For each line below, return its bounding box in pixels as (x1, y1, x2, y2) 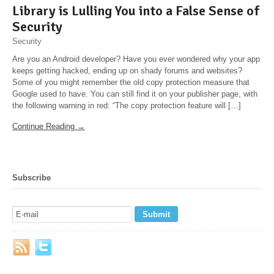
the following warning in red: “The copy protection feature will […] (12, 100, 241, 110)
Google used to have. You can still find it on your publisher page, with (12, 89, 257, 98)
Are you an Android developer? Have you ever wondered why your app (12, 54, 260, 64)
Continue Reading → (12, 122, 85, 131)
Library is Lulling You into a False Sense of (12, 2, 259, 20)
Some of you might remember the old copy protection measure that (12, 77, 250, 87)
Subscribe (12, 173, 51, 183)
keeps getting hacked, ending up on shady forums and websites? (12, 65, 242, 75)
